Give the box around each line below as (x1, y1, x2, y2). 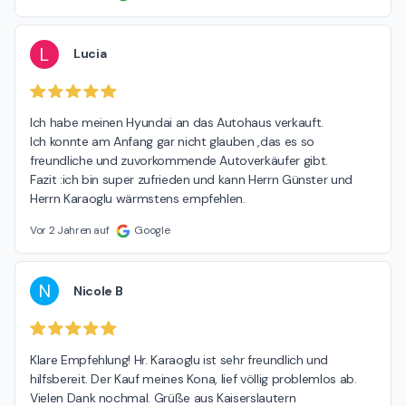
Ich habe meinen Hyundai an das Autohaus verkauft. (30, 114, 324, 131)
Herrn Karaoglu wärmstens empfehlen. (30, 190, 246, 208)
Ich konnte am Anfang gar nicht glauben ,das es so (30, 133, 314, 150)
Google (134, 223, 170, 238)
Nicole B (73, 282, 123, 299)
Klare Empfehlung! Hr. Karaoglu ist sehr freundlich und (30, 352, 329, 369)
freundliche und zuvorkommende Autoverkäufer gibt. (30, 152, 328, 169)
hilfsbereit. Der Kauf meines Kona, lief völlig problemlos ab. (30, 371, 357, 388)
